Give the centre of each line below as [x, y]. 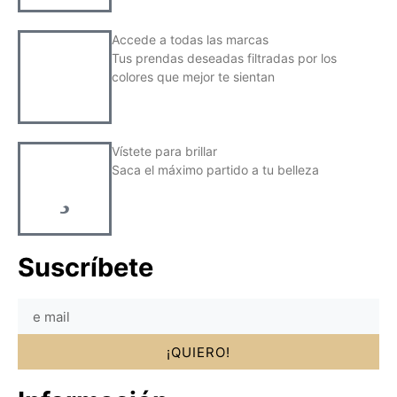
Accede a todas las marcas [190, 40]
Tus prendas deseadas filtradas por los [224, 58]
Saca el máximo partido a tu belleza [215, 170]
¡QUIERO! [198, 352]
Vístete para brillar [164, 152]
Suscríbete [86, 268]
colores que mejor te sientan [193, 77]
